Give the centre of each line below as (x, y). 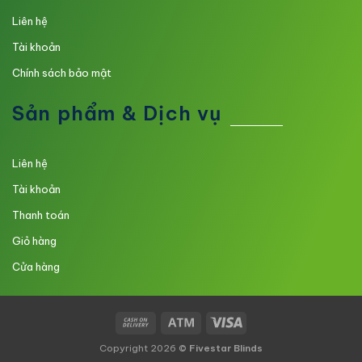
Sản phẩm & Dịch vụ (117, 114)
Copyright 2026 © (144, 347)
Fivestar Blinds (226, 347)
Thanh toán (41, 215)
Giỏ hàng (34, 241)
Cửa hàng (36, 267)
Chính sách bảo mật (62, 72)
